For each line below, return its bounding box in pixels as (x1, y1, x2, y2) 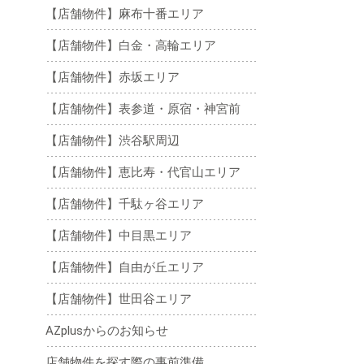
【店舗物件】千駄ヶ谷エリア (45, 197, 204, 211)
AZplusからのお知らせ (45, 323, 168, 338)
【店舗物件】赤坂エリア (45, 70, 180, 84)
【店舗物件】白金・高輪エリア (45, 38, 216, 53)
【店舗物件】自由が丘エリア (45, 260, 204, 275)
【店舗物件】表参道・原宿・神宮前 (45, 102, 240, 116)
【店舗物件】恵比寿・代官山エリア (45, 165, 240, 180)
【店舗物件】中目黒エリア (45, 228, 192, 243)
